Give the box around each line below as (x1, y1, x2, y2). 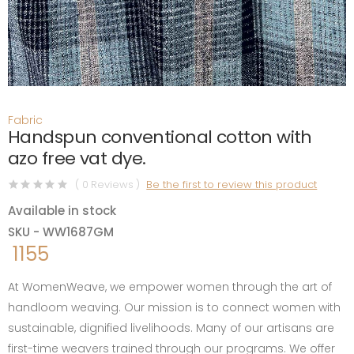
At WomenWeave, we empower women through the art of (8, 279, 332, 296)
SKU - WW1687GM (8, 224, 114, 241)
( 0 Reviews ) (75, 176, 141, 192)
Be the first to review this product (146, 176, 318, 192)
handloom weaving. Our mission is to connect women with (8, 299, 341, 316)
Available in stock (8, 202, 116, 220)
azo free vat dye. (8, 146, 146, 171)
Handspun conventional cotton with (8, 125, 312, 150)
